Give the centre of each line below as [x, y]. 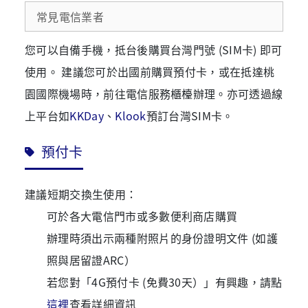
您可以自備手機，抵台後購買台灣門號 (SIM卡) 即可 [154, 49]
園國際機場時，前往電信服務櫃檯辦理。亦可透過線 [154, 93]
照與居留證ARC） [91, 260]
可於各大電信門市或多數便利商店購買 [142, 216]
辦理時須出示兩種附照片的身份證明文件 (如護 [163, 238]
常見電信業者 [70, 16]
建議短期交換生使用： [81, 194]
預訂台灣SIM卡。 [190, 115]
